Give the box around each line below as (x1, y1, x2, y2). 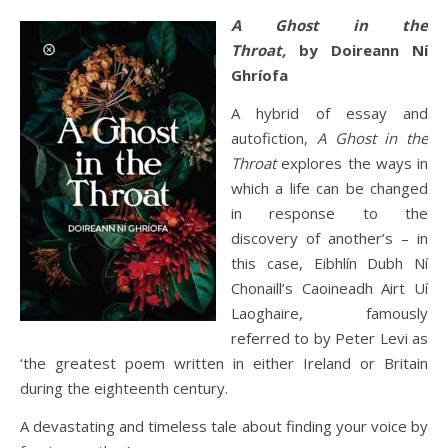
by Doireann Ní (299, 40, 428, 60)
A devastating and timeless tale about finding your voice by (20, 416, 428, 436)
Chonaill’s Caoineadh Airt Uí (231, 278, 428, 298)
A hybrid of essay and (231, 103, 428, 123)
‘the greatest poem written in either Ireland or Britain (20, 353, 428, 373)
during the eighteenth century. (20, 378, 228, 398)
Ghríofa (231, 65, 292, 85)
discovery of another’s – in (231, 228, 428, 248)
